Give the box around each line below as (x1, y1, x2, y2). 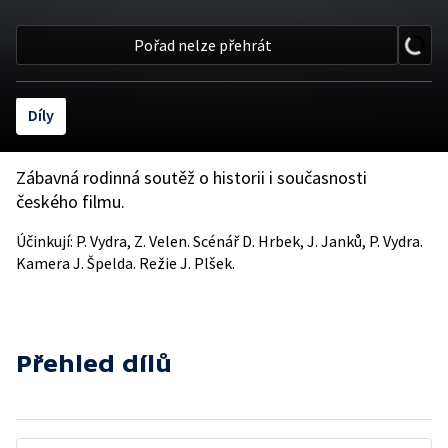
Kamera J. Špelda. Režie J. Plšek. (16, 253, 235, 273)
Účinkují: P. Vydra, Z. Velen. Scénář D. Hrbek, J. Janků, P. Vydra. (16, 231, 423, 251)
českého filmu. (16, 190, 125, 213)
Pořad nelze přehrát (134, 35, 272, 55)
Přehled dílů (16, 350, 172, 377)
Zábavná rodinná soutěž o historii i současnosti (16, 166, 367, 189)
